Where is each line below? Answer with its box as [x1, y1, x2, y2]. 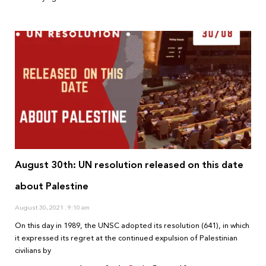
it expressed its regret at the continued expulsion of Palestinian [15, 232, 237, 245]
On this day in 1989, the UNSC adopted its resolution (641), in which [15, 219, 249, 233]
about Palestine [15, 178, 88, 195]
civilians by [15, 244, 51, 258]
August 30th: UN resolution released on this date [15, 156, 243, 174]
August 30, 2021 [15, 202, 65, 214]
